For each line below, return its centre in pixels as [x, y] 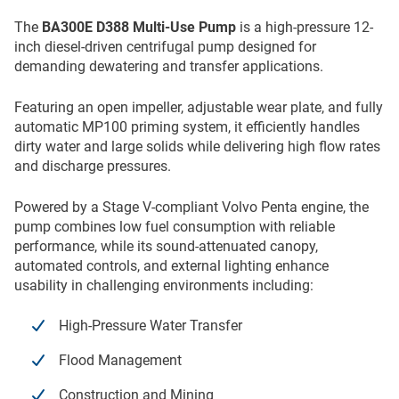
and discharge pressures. [93, 167]
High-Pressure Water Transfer [151, 326]
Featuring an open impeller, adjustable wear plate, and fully [199, 108]
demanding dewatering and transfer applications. [169, 67]
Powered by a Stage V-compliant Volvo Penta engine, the [191, 208]
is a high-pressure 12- [305, 28]
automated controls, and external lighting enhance [171, 266]
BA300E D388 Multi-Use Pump [139, 28]
